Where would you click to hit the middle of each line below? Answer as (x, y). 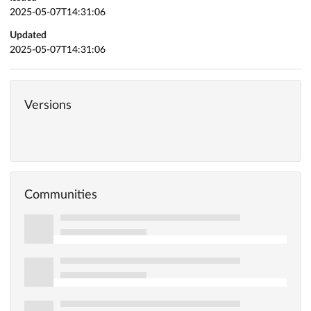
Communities (61, 195)
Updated (28, 36)
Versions (48, 105)
